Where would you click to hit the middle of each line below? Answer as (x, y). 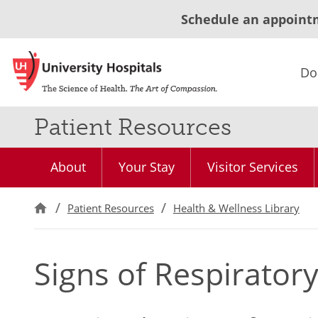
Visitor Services (252, 166)
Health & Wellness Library (236, 208)
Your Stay (146, 166)
